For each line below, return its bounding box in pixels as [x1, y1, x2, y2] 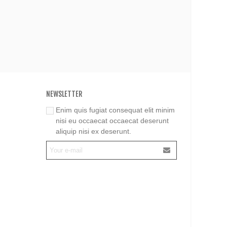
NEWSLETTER [46, 89, 82, 98]
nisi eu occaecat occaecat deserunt [56, 116, 169, 125]
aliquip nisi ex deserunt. [56, 127, 131, 135]
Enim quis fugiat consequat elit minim [56, 105, 175, 114]
